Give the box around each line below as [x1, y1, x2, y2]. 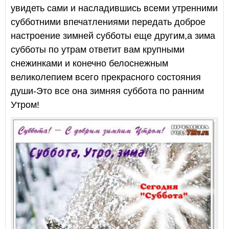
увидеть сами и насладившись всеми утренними [11, 3, 218, 14]
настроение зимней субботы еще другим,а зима [11, 31, 215, 41]
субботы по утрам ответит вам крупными [11, 44, 185, 55]
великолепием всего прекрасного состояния [11, 72, 201, 83]
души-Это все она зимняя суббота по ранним [11, 86, 204, 97]
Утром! [11, 100, 39, 110]
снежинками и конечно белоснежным [11, 58, 168, 69]
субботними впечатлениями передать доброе [11, 17, 205, 28]
